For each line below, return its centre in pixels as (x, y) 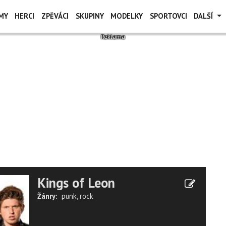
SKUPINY (90, 16)
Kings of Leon (76, 183)
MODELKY (127, 16)
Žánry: (47, 196)
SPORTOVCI (168, 16)
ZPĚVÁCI (55, 16)
